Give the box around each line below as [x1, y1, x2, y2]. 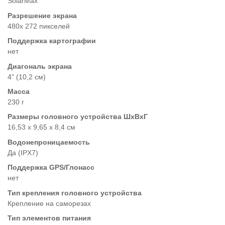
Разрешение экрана [8, 11, 77, 20]
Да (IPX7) [8, 148, 38, 157]
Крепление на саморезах [8, 199, 91, 207]
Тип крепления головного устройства [8, 188, 142, 197]
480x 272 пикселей [8, 22, 70, 30]
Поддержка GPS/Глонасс [8, 163, 94, 172]
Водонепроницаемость [8, 138, 90, 146]
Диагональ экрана [8, 62, 72, 70]
